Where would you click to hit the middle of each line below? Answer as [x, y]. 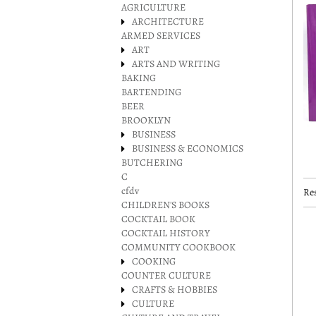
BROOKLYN [146, 120]
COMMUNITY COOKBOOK [178, 247]
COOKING [154, 261]
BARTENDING [151, 92]
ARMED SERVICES [161, 36]
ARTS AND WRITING [176, 64]
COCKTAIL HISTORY [166, 233]
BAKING [139, 78]
